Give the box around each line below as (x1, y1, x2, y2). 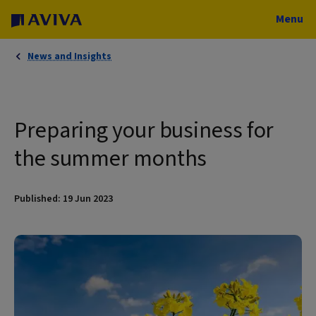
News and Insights (28, 49, 111, 63)
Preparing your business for (14, 114, 274, 147)
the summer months (14, 142, 207, 175)
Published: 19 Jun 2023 (14, 192, 113, 206)
